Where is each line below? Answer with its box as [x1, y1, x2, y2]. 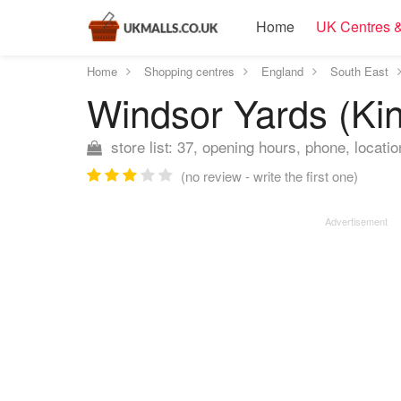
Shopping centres [144, 63, 235, 80]
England [261, 63, 303, 80]
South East [330, 63, 388, 80]
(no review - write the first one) [181, 166, 358, 185]
